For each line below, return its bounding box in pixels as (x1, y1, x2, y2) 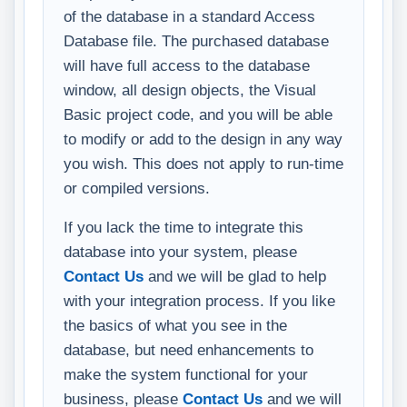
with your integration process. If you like (64, 293, 335, 310)
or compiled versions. (64, 180, 210, 197)
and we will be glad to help (144, 268, 326, 285)
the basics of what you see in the (64, 317, 287, 334)
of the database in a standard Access (64, 8, 315, 25)
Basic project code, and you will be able (64, 106, 333, 124)
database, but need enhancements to (64, 342, 313, 359)
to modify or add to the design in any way (64, 131, 342, 148)
